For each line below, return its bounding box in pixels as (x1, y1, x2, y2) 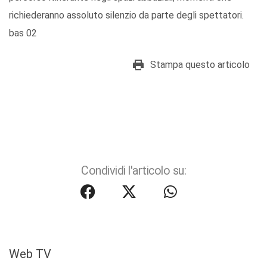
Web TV (9, 247, 51, 262)
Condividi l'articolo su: (81, 164, 186, 178)
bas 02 (9, 27, 37, 39)
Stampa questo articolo (150, 59, 250, 71)
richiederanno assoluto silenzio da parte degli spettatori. (9, 10, 244, 21)
